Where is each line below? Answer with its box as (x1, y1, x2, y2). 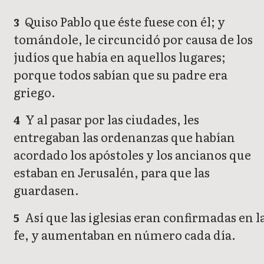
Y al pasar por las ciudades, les (23, 110, 200, 128)
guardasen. (14, 181, 79, 199)
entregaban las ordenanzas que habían (14, 128, 235, 146)
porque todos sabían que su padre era (14, 65, 227, 84)
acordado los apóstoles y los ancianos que (14, 146, 251, 164)
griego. (14, 83, 55, 101)
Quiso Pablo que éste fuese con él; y (22, 12, 226, 31)
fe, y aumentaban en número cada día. (14, 226, 236, 244)
